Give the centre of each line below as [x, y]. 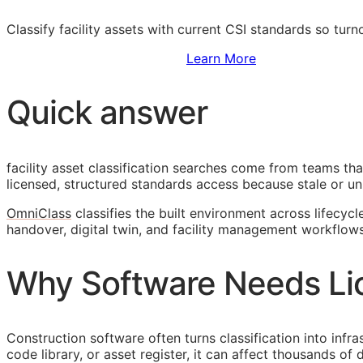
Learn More [221, 59]
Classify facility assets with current [116, 30]
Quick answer [107, 113]
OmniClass [39, 213]
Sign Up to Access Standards [96, 59]
